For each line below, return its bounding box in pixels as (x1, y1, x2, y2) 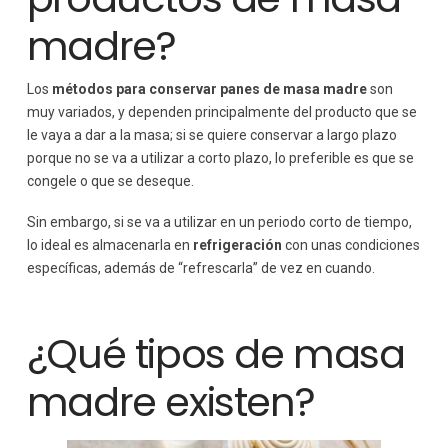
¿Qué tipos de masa (26, 326, 405, 383)
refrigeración (192, 237, 285, 254)
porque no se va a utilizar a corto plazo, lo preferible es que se (26, 149, 414, 166)
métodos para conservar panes (51, 80, 260, 97)
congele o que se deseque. (26, 172, 197, 189)
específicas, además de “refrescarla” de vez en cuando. (26, 260, 375, 277)
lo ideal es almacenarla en (26, 237, 193, 254)
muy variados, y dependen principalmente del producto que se (26, 103, 417, 120)
